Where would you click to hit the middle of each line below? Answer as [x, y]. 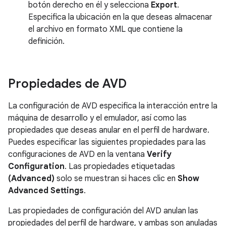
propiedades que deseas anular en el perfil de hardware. [109, 130]
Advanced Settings [46, 190]
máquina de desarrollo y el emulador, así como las [97, 118]
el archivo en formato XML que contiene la [105, 29]
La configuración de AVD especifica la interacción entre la [113, 106]
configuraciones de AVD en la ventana [77, 154]
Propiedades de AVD [67, 83]
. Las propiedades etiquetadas [120, 166]
